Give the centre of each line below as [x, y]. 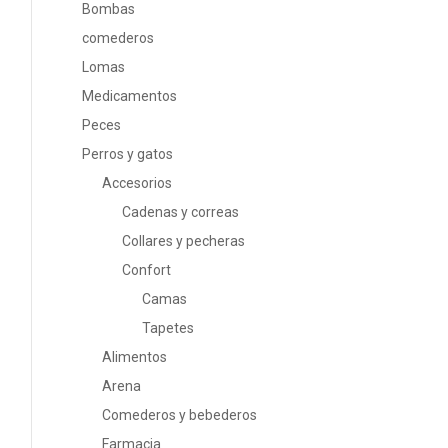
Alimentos [134, 357]
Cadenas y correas [180, 212]
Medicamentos [129, 96]
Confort [146, 270]
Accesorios [137, 183]
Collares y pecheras [183, 241]
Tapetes [168, 328]
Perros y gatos [127, 154]
